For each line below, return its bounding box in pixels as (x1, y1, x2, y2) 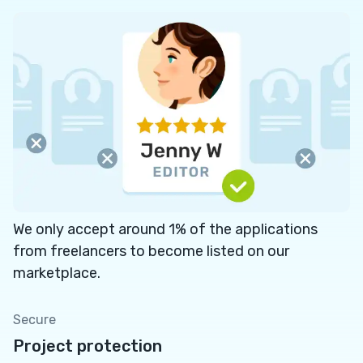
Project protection (13, 335, 162, 356)
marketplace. (13, 263, 100, 282)
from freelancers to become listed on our (13, 241, 289, 260)
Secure (13, 311, 56, 327)
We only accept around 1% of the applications (13, 220, 318, 238)
